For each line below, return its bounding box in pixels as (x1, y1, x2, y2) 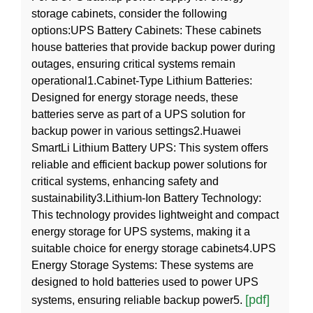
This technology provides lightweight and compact (31, 209, 279, 221)
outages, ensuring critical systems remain (31, 58, 235, 71)
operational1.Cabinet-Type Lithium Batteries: (31, 75, 252, 87)
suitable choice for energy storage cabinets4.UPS (31, 242, 276, 255)
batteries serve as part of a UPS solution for (31, 108, 245, 121)
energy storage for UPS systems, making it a (31, 226, 250, 238)
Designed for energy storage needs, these (31, 92, 238, 104)
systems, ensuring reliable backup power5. (31, 294, 245, 307)
